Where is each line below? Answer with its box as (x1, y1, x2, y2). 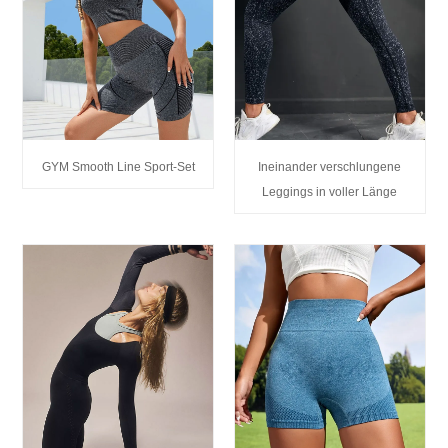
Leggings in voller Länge (262, 184, 398, 199)
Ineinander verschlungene (258, 159, 402, 174)
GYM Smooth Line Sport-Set (41, 159, 195, 174)
